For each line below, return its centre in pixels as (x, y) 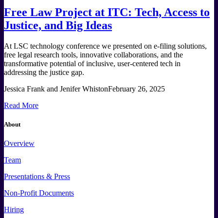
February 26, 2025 (136, 89)
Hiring (14, 209)
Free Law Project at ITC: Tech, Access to (107, 12)
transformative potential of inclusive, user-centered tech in (92, 63)
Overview (19, 143)
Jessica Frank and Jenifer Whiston (56, 89)
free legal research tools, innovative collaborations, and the (93, 54)
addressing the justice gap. (44, 72)
